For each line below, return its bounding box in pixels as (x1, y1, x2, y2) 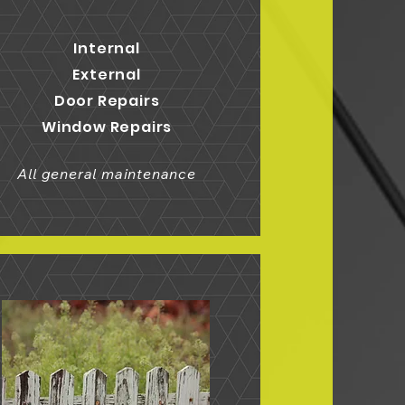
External (72, 64, 141, 85)
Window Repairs (41, 117, 173, 137)
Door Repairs (53, 90, 160, 111)
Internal (73, 38, 140, 59)
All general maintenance (17, 165, 196, 183)
